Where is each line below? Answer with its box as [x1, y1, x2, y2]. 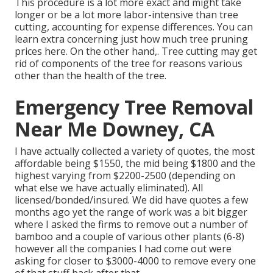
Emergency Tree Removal [15, 94, 253, 121]
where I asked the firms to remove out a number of [15, 218, 248, 232]
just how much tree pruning [121, 32, 248, 46]
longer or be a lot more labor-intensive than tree [15, 8, 238, 22]
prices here [15, 44, 66, 58]
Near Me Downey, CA [15, 116, 214, 143]
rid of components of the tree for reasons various [15, 57, 243, 71]
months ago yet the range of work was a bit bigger [15, 205, 247, 219]
